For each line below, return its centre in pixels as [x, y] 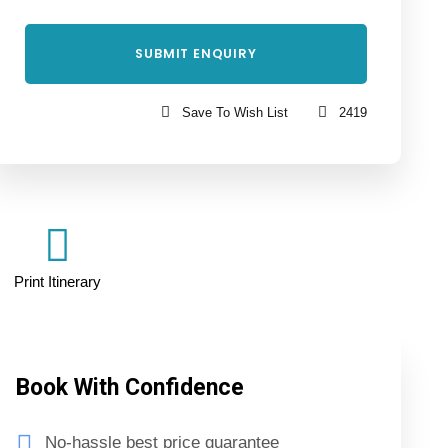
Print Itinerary [58, 281]
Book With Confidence [130, 387]
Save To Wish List [235, 112]
